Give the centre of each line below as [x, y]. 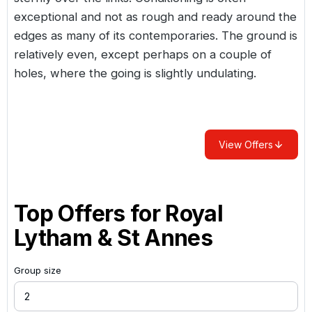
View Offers [246, 144]
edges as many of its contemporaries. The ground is [156, 35]
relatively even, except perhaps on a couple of [143, 54]
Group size [38, 270]
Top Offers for [90, 213]
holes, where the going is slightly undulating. [135, 73]
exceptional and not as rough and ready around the [155, 16]
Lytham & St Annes [114, 237]
